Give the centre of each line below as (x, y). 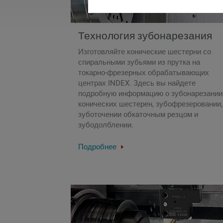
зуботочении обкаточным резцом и (138, 115)
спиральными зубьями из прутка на (139, 62)
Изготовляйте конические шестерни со (145, 52)
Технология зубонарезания (145, 36)
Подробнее (98, 147)
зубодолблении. (106, 125)
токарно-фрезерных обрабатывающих (144, 73)
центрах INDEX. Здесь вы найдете (137, 83)
